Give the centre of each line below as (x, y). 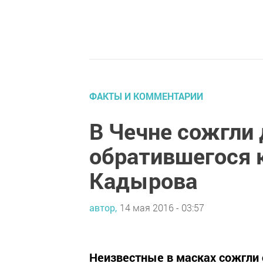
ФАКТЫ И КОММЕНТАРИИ (146, 96)
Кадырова (143, 180)
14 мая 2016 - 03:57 (162, 208)
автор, (103, 208)
